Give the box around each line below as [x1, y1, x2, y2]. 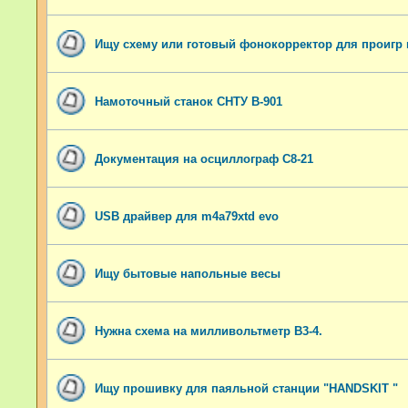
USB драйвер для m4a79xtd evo [95, 209, 279, 223]
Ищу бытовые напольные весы [95, 266, 280, 280]
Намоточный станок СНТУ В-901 [95, 94, 282, 108]
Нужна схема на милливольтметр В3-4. [95, 323, 322, 338]
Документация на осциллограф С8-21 [95, 151, 313, 166]
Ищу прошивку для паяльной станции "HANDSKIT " [95, 381, 398, 395]
